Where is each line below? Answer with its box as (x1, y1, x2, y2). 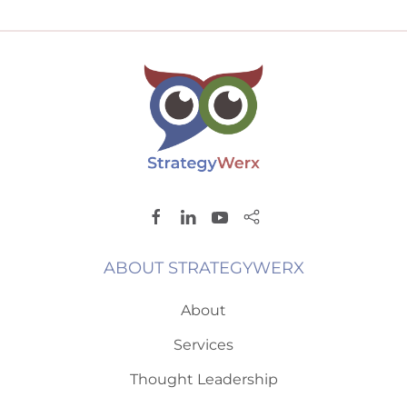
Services (174, 335, 233, 353)
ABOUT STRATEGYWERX (103, 257, 304, 278)
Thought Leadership (129, 370, 278, 388)
